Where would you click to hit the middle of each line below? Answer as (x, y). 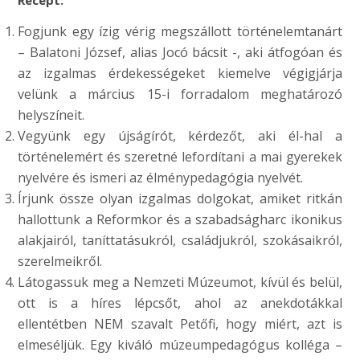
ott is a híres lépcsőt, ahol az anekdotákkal (180, 303)
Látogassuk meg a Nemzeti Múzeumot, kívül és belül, (180, 282)
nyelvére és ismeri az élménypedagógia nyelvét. (161, 177)
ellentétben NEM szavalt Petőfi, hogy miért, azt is (180, 323)
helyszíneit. (51, 115)
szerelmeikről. (60, 261)
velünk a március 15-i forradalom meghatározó (180, 94)
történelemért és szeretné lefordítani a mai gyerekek (180, 156)
